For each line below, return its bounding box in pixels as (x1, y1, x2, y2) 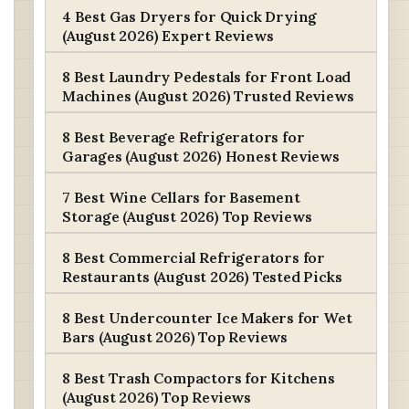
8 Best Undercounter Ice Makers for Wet (62, 309, 352, 327)
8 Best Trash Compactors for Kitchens (62, 369, 335, 387)
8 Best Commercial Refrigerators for (62, 248, 325, 267)
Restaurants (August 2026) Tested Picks (62, 267, 342, 286)
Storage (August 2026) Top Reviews (62, 207, 312, 225)
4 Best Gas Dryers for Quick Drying (62, 7, 318, 26)
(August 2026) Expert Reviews (62, 26, 274, 45)
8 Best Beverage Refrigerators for (62, 128, 305, 146)
